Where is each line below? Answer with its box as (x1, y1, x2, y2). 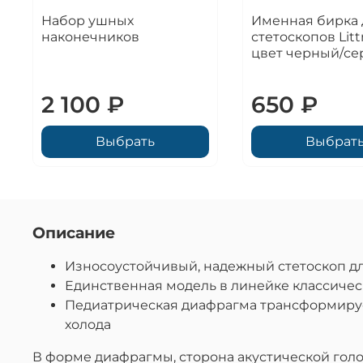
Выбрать (95, 133, 155, 149)
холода (65, 316, 111, 332)
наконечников (41, 28, 139, 45)
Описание (32, 222, 115, 242)
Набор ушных (41, 12, 134, 28)
